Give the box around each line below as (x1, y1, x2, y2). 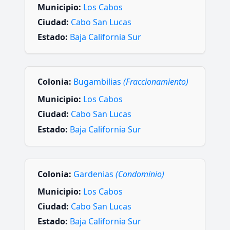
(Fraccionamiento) (123, 76, 188, 88)
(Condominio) (116, 168, 164, 180)
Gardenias (73, 168, 116, 180)
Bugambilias (73, 76, 123, 88)
